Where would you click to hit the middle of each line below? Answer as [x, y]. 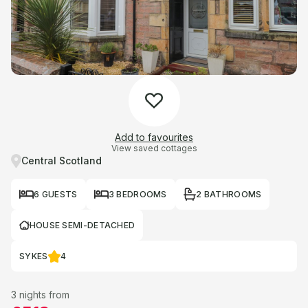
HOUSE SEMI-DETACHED [82, 225]
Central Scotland [61, 161]
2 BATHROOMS [229, 194]
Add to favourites [154, 137]
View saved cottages [154, 148]
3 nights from [40, 295]
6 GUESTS [56, 194]
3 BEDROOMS [137, 194]
